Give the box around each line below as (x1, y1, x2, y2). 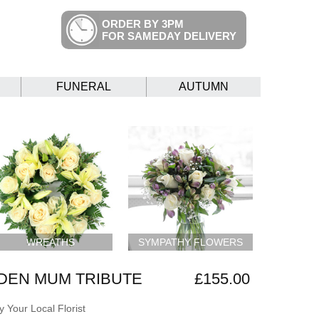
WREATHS (26, 236, 75, 248)
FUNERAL (56, 80, 111, 93)
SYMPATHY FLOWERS (138, 236, 244, 248)
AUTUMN (179, 80, 229, 93)
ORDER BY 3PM (102, 18, 184, 30)
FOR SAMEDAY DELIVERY (102, 30, 236, 42)
